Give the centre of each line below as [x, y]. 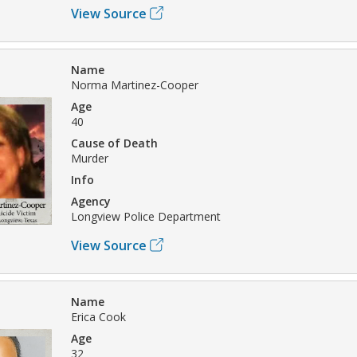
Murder [90, 158]
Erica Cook [98, 316]
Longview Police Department [146, 216]
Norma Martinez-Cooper [135, 84]
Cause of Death [114, 143]
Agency [91, 201]
